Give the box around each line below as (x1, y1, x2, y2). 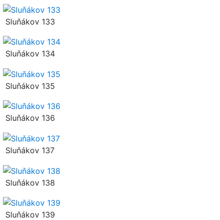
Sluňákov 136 (3, 113, 55, 123)
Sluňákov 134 (3, 49, 55, 59)
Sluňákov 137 (3, 145, 55, 156)
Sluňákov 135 (3, 81, 55, 91)
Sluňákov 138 (3, 177, 55, 188)
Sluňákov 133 (3, 16, 55, 27)
